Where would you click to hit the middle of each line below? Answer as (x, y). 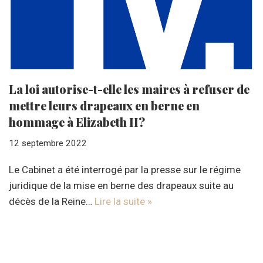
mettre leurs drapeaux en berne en (104, 105)
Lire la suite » (123, 201)
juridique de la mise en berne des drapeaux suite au (121, 185)
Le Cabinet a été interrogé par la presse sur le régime (125, 169)
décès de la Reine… (52, 201)
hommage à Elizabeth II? (77, 122)
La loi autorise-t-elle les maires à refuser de (129, 89)
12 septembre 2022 (48, 143)
